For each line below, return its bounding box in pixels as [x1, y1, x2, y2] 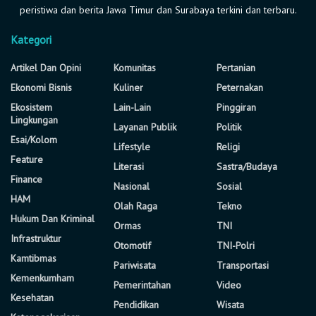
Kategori [11, 32, 51, 47]
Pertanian [217, 61, 255, 74]
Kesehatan [11, 291, 54, 304]
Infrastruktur [11, 232, 61, 245]
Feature [11, 153, 43, 166]
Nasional [114, 180, 150, 193]
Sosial [217, 180, 242, 193]
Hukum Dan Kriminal [11, 212, 95, 225]
